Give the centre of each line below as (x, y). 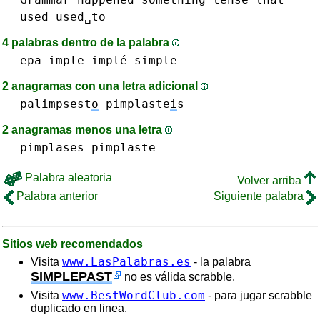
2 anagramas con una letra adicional (101, 86)
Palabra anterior (56, 196)
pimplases (52, 147)
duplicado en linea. (79, 308)
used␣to (81, 17)
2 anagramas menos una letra (84, 130)
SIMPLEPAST (71, 276)
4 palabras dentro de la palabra (87, 42)
